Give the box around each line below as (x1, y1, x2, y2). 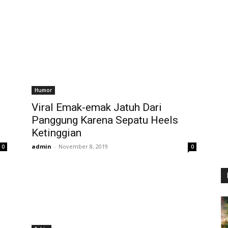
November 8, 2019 (59, 142, 108, 150)
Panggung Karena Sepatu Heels (32, 114, 178, 126)
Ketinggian (32, 127, 81, 139)
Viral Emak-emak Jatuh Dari (32, 101, 162, 113)
